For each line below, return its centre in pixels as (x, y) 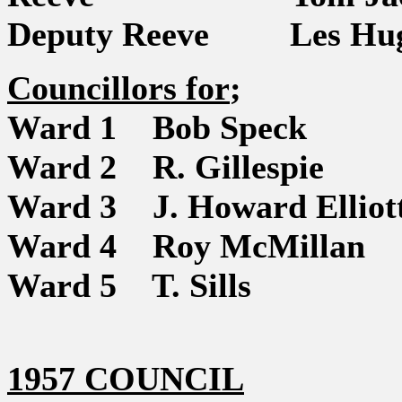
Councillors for (118, 88)
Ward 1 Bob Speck (157, 127)
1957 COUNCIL (126, 379)
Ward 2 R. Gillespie (166, 167)
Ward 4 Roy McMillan (186, 246)
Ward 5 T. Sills (129, 285)
